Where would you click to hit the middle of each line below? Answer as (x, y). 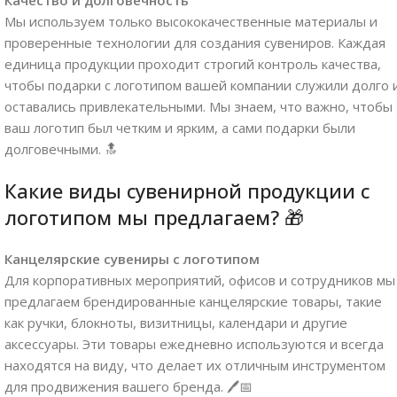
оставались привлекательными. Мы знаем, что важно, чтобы (198, 106)
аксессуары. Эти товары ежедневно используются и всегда (194, 343)
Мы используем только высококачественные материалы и (191, 21)
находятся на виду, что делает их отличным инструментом (195, 365)
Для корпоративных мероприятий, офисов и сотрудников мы (200, 280)
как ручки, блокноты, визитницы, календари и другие (176, 322)
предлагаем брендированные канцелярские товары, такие (193, 301)
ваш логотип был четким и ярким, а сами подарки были (180, 127)
